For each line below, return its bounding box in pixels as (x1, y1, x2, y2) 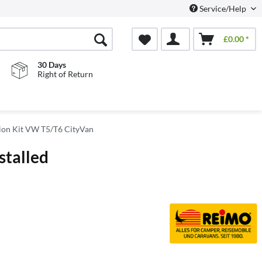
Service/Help (198, 4, 248, 13)
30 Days (37, 60, 66, 70)
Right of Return (37, 69, 93, 79)
